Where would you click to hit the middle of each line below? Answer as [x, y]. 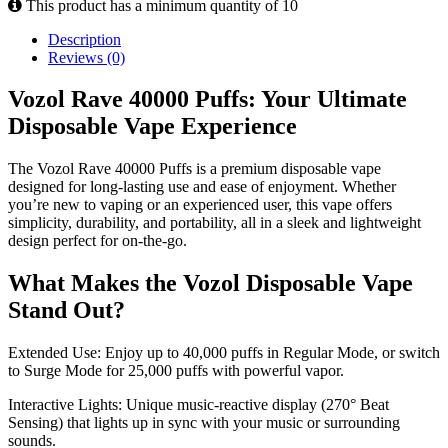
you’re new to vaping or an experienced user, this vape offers [200, 205]
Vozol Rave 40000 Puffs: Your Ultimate [207, 99]
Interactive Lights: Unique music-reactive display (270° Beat [198, 405]
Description [84, 39]
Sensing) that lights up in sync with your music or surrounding [204, 423]
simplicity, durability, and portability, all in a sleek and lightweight [214, 223]
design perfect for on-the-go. [97, 241]
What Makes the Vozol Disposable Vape [210, 283]
